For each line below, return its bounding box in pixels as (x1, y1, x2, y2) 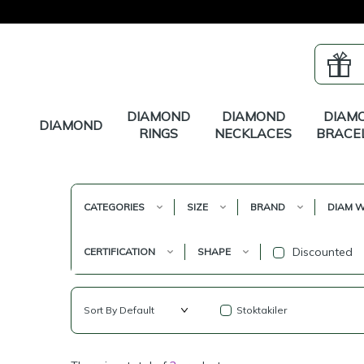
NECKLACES (214, 125, 292, 141)
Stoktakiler (236, 304, 287, 316)
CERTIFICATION (84, 245, 155, 258)
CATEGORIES (84, 200, 145, 213)
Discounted (289, 244, 353, 259)
